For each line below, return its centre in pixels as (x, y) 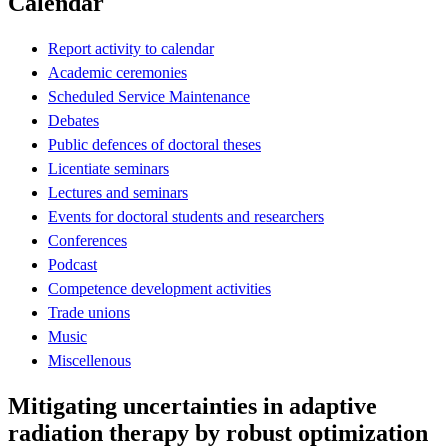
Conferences (87, 240)
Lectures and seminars (118, 192)
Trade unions (89, 312)
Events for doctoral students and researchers (186, 216)
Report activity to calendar (131, 48)
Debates (73, 120)
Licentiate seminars (108, 168)
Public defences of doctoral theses (154, 144)
